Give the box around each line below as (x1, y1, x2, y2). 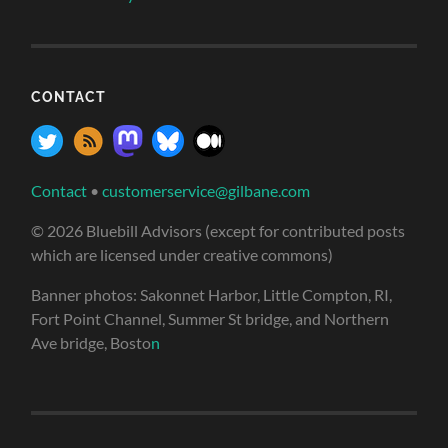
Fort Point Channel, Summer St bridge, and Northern (31, 309, 390, 328)
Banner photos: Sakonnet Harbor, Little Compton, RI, (31, 285, 393, 304)
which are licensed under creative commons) (31, 245, 334, 264)
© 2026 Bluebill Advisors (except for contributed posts (31, 221, 406, 240)
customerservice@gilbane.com (102, 181, 311, 200)
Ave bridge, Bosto (31, 333, 152, 352)
